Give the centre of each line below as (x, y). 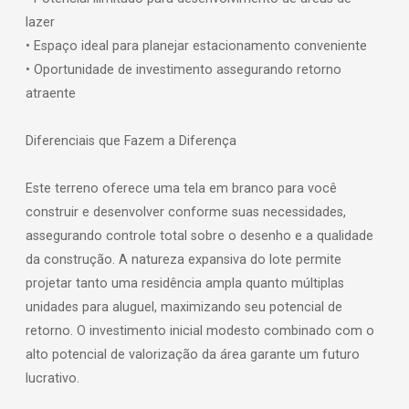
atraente (51, 93)
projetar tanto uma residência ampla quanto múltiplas (185, 283)
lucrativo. (52, 378)
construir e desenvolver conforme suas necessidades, (186, 212)
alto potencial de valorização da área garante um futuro (193, 354)
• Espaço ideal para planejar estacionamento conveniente (196, 46)
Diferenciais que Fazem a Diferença (131, 141)
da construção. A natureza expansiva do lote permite (184, 259)
